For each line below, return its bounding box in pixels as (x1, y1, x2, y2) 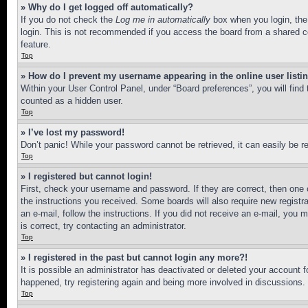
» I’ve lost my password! (21, 127, 124, 137)
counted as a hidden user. (21, 96, 123, 106)
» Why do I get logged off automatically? (21, 2, 193, 12)
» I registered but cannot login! (21, 171, 152, 181)
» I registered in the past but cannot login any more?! (21, 252, 247, 263)
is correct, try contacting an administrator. (21, 221, 186, 231)
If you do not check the (21, 14, 115, 25)
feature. (21, 39, 51, 49)
